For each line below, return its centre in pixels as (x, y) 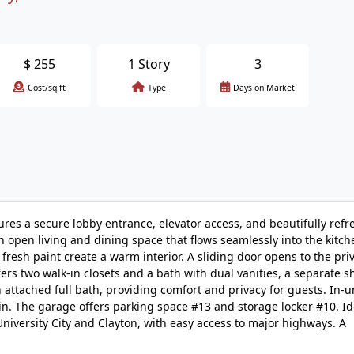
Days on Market (264, 88)
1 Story (149, 64)
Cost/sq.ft (47, 88)
